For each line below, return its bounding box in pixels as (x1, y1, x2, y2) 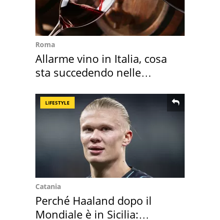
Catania (35, 181, 61, 191)
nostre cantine (35, 78, 109, 93)
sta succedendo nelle (35, 64, 141, 80)
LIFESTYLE (45, 99, 70, 106)
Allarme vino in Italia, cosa (35, 51, 167, 66)
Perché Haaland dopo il (35, 192, 152, 208)
